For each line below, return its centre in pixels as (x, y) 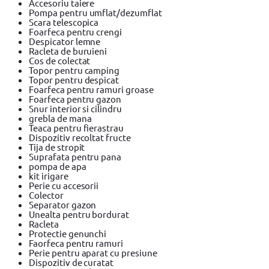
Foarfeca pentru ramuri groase (91, 89)
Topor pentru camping (74, 70)
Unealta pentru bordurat (79, 214)
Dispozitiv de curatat (71, 262)
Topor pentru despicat (74, 79)
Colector (46, 195)
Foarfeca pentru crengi (76, 31)
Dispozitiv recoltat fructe (80, 137)
